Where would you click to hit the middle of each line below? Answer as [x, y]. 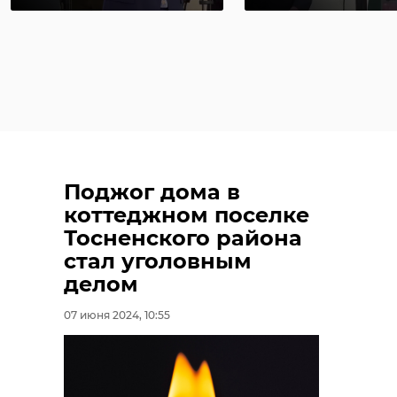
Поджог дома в [152, 192]
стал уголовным [158, 261]
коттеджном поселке [187, 215]
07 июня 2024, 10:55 [117, 315]
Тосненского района [183, 238]
